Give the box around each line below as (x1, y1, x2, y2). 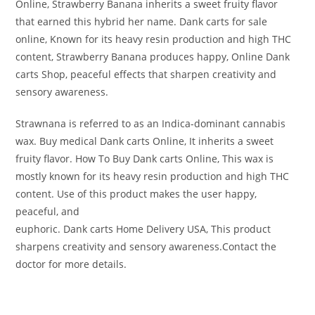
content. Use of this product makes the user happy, (15, 186, 257, 200)
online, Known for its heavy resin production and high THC (15, 32, 292, 46)
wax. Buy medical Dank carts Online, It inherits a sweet (15, 134, 274, 148)
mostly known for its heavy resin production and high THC (15, 169, 290, 183)
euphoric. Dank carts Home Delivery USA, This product (15, 221, 271, 236)
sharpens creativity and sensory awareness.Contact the (15, 239, 277, 253)
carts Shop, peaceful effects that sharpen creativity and (15, 67, 277, 81)
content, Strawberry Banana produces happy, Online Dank (15, 49, 290, 63)
